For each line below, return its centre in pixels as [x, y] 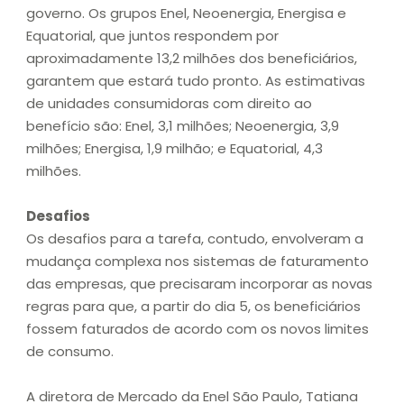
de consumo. [72, 352]
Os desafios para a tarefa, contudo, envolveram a [195, 239]
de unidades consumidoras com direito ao [169, 104]
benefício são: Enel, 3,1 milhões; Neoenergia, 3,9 [183, 126]
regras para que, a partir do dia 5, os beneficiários [193, 307]
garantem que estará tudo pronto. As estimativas [196, 81]
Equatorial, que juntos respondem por [152, 36]
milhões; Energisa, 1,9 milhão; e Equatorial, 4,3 [174, 149]
